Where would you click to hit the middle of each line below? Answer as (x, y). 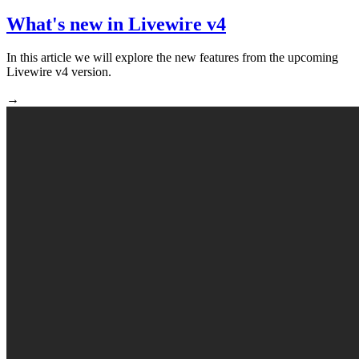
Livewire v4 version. (59, 72)
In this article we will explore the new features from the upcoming (172, 58)
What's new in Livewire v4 (116, 24)
